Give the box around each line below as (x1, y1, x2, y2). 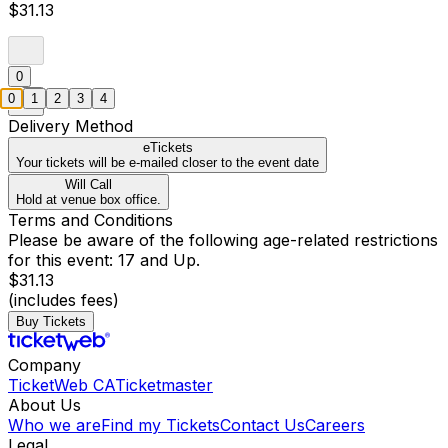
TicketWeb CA (8, 375, 115, 396)
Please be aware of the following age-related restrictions (8, 230, 438, 251)
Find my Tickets (101, 415, 220, 436)
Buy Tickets (16, 314, 86, 330)
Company (8, 355, 81, 376)
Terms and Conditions (8, 210, 173, 231)
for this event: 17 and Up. (8, 250, 200, 271)
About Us (8, 395, 81, 416)
